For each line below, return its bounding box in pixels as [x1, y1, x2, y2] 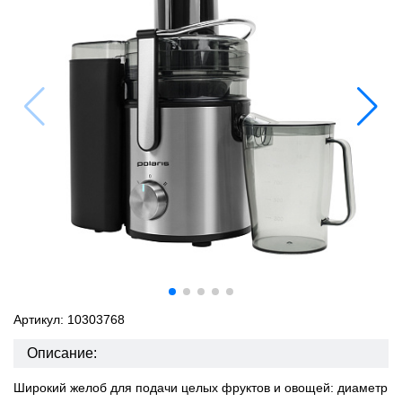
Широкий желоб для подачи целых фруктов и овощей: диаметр [13, 380, 388, 395]
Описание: [27, 345, 97, 361]
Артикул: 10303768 [13, 312, 125, 327]
